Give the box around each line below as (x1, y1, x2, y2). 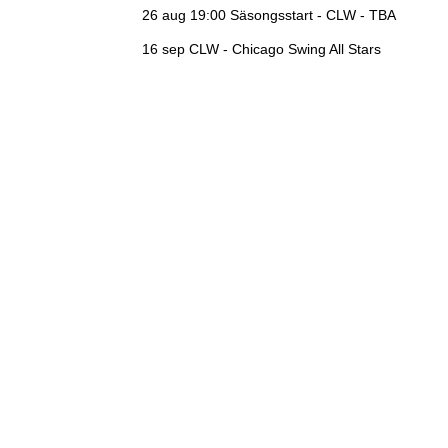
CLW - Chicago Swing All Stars (185, 41, 381, 57)
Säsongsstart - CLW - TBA (226, 7, 396, 23)
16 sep (142, 41, 185, 57)
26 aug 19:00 (142, 7, 226, 23)
